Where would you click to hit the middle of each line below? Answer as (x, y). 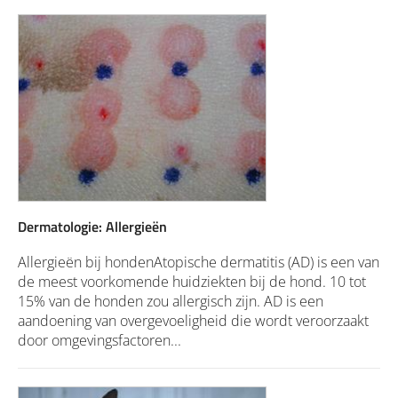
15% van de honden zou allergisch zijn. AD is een (171, 301)
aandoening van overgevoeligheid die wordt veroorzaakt (193, 320)
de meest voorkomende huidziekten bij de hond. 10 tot (192, 281)
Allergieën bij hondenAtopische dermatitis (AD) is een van (199, 262)
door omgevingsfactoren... (99, 340)
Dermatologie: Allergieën (92, 226)
